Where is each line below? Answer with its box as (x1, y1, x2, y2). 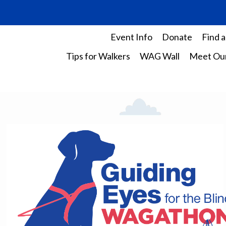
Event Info (110, 31, 152, 42)
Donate (161, 31, 192, 42)
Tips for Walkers (66, 50, 130, 62)
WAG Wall (139, 50, 180, 62)
